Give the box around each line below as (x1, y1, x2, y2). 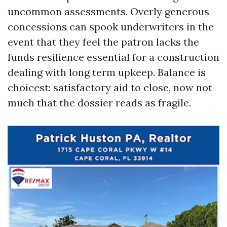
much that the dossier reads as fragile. (8, 96, 191, 109)
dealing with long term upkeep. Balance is (8, 66, 206, 79)
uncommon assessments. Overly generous (8, 5, 209, 18)
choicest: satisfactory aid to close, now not (8, 81, 212, 94)
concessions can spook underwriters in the (8, 20, 214, 33)
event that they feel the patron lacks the (8, 35, 199, 48)
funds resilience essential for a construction (8, 51, 219, 63)
